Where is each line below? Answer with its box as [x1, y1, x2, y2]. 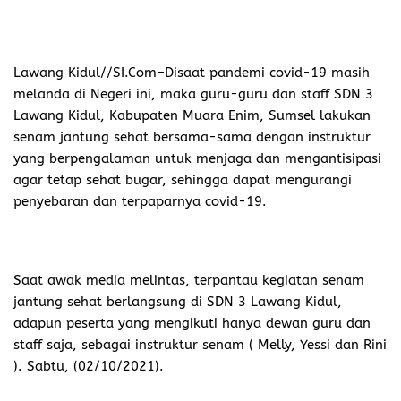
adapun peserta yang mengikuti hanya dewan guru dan [13, 314, 371, 331]
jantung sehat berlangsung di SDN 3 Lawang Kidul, [13, 293, 342, 310]
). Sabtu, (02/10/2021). [13, 357, 164, 374]
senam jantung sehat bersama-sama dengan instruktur [13, 128, 371, 145]
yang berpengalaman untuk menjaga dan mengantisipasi [13, 149, 381, 166]
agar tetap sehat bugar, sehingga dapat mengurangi [13, 171, 352, 188]
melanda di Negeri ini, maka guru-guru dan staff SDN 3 [13, 85, 373, 102]
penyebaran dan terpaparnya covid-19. [13, 192, 267, 209]
